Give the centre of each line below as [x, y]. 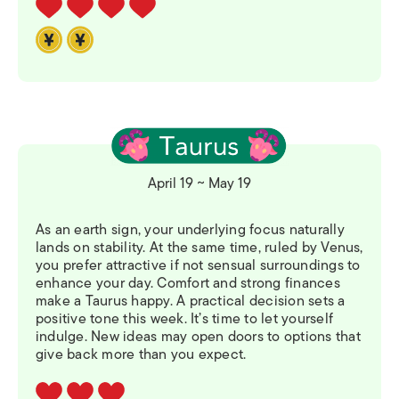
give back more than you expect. [141, 355]
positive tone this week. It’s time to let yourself [184, 319]
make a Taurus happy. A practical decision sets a [191, 301]
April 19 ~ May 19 [199, 184]
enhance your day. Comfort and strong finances [188, 284]
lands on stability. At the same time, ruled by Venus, [199, 248]
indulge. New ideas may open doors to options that [198, 337]
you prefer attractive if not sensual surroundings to [198, 266]
